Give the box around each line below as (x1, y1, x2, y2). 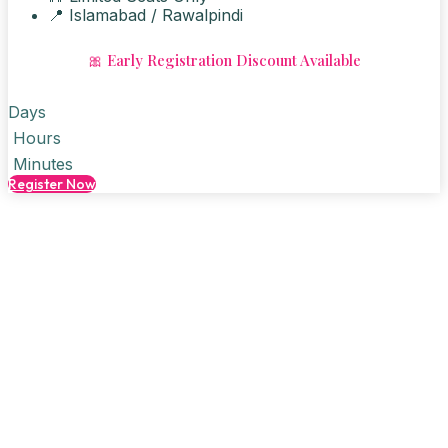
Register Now (8, 175, 96, 194)
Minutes (13, 154, 73, 175)
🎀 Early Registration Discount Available (87, 50, 361, 71)
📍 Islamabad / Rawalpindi (48, 5, 243, 26)
